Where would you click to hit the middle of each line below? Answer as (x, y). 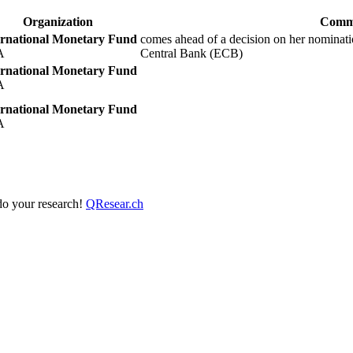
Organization (58, 21)
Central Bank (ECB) (191, 53)
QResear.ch (115, 203)
